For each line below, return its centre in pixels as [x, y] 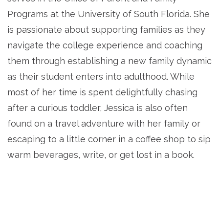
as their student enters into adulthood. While [101, 76]
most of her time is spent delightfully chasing [102, 92]
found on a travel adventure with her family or [104, 123]
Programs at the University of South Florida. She [109, 14]
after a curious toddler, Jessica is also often [98, 108]
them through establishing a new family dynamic [109, 61]
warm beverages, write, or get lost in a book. [101, 154]
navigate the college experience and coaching [105, 45]
